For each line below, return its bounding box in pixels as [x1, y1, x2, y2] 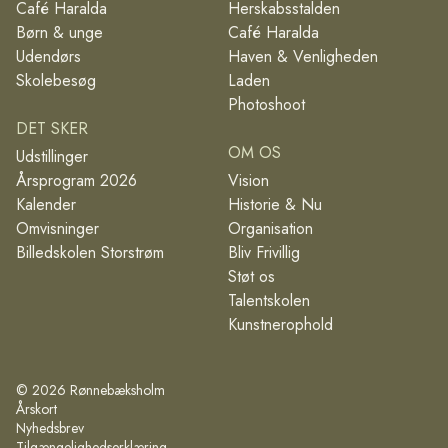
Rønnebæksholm [66, 380, 165, 400]
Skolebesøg [16, 69, 96, 92]
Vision [227, 169, 269, 192]
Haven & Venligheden [227, 45, 378, 68]
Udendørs [16, 45, 81, 68]
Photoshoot [227, 93, 305, 116]
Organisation [227, 217, 313, 240]
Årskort [16, 399, 57, 419]
